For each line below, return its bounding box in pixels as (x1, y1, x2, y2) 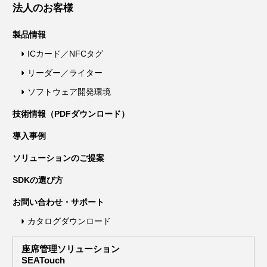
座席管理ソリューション (21, 243, 120, 254)
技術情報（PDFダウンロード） (13, 108, 129, 119)
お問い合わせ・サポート (13, 197, 104, 207)
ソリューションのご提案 (13, 153, 104, 163)
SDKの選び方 (13, 175, 63, 185)
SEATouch (21, 254, 65, 265)
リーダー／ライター (27, 67, 103, 77)
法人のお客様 (13, 2, 73, 14)
